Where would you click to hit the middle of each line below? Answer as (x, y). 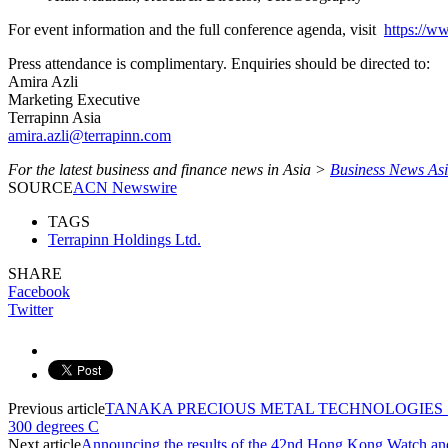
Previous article (56, 408)
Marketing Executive (74, 99)
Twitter (30, 309)
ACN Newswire (125, 187)
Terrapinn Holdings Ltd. (124, 239)
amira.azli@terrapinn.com (89, 135)
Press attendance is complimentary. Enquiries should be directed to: (219, 63)
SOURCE (40, 187)
